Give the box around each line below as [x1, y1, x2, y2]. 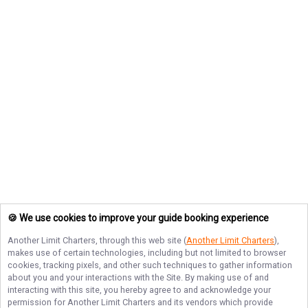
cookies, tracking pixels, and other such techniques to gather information [8, 260, 292, 270]
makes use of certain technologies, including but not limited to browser [8, 247, 286, 258]
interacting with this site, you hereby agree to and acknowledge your [8, 285, 271, 295]
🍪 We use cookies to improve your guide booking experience [8, 212, 269, 224]
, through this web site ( [96, 235, 186, 245]
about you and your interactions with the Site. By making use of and [8, 272, 269, 283]
